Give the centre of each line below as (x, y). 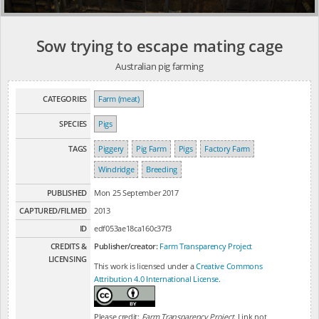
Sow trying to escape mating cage (159, 46)
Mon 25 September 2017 (136, 193)
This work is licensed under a (145, 266)
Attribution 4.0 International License (157, 279)
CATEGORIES (64, 99)
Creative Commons (229, 266)
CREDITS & (68, 246)
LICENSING (67, 259)
